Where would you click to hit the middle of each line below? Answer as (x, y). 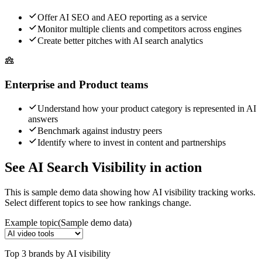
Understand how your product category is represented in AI (147, 108)
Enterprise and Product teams (76, 85)
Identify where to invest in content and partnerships (132, 142)
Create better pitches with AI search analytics (120, 41)
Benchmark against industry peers (100, 130)
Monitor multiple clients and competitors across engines (139, 29)
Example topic (31, 222)
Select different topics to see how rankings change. (98, 202)
